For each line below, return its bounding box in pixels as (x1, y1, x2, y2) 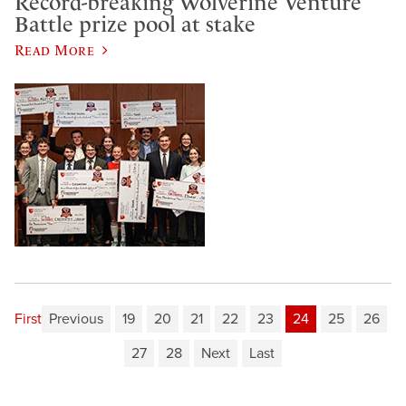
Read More (14, 42, 95, 59)
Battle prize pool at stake (14, 11, 256, 37)
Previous (49, 310, 103, 329)
